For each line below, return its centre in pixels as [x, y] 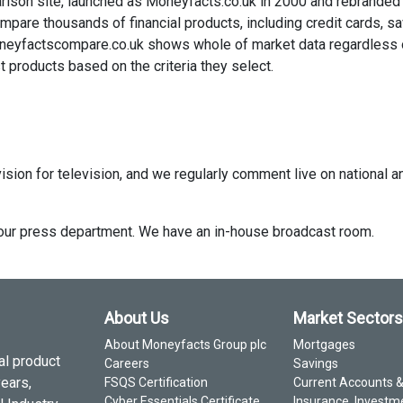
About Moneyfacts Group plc [185, 345]
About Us [137, 318]
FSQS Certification [156, 382]
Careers [127, 363]
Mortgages [324, 345]
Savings [316, 363]
